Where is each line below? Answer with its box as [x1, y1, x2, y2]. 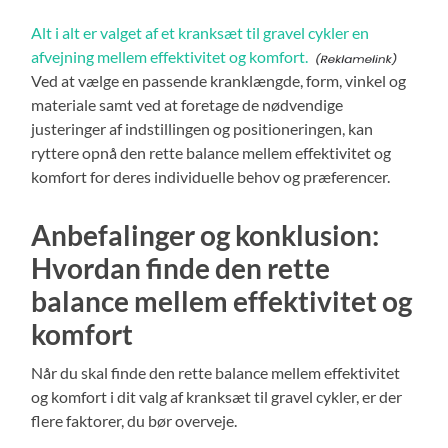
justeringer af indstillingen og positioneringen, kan [31, 119, 374, 139]
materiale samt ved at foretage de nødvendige [31, 95, 344, 115]
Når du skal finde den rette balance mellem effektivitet [31, 363, 401, 383]
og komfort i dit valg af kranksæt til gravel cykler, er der [31, 387, 403, 407]
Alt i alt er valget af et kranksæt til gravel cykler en [31, 23, 370, 43]
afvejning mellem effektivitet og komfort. [31, 47, 309, 67]
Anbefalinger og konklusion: [31, 218, 380, 253]
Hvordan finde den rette [31, 251, 331, 286]
